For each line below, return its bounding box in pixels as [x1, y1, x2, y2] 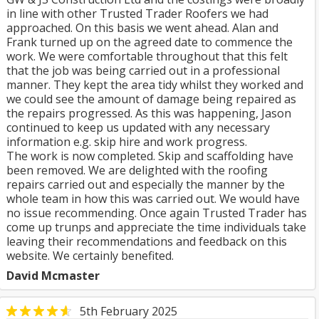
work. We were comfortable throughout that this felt [6, 48, 288, 64]
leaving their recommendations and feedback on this [6, 234, 287, 249]
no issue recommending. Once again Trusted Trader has [6, 205, 307, 221]
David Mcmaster [6, 268, 100, 283]
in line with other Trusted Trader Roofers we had [6, 6, 268, 21]
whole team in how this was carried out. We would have [6, 191, 300, 206]
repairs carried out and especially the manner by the [6, 177, 285, 192]
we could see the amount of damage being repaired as [6, 91, 296, 107]
